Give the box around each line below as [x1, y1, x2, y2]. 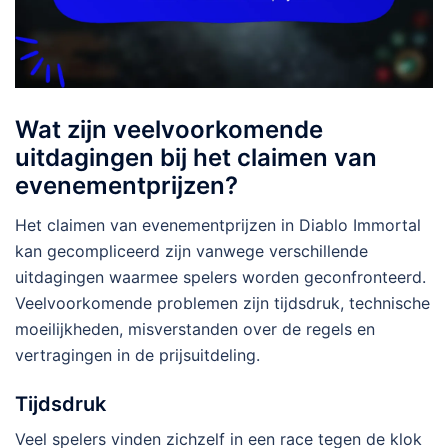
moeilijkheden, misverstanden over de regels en [15, 319, 375, 340]
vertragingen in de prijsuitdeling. [15, 345, 260, 366]
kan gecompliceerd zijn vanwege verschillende [15, 241, 368, 262]
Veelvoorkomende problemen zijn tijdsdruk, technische [15, 293, 430, 314]
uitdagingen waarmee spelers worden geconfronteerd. [15, 267, 426, 288]
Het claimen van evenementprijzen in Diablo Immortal [15, 215, 421, 236]
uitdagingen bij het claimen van [15, 143, 377, 173]
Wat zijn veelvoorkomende [15, 115, 323, 145]
